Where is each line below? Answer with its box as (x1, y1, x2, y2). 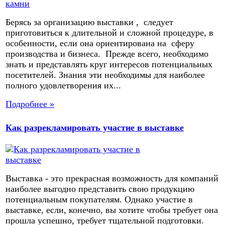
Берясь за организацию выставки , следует (6, 17, 173, 28)
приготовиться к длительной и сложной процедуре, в (6, 28, 213, 38)
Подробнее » (6, 99, 54, 109)
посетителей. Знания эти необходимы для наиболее (6, 70, 205, 80)
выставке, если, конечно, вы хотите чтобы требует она (6, 204, 218, 215)
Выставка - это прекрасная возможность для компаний (6, 173, 218, 183)
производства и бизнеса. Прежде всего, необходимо (6, 49, 208, 59)
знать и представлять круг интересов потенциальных (6, 59, 212, 70)
